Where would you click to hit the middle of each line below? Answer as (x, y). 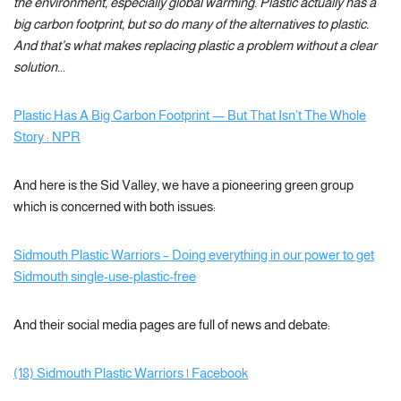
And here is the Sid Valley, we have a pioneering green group (183, 185)
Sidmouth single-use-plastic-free (105, 276)
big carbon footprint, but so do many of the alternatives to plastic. (191, 24)
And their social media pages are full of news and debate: (172, 324)
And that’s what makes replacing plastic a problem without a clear (195, 45)
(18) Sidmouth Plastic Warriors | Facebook (131, 373)
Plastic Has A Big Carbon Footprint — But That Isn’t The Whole (190, 115)
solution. (37, 67)
